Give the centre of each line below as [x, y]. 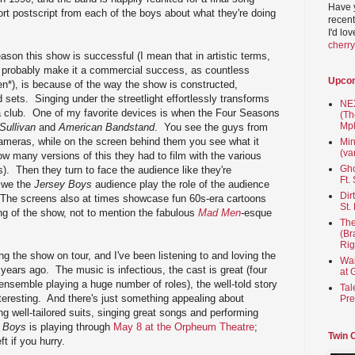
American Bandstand [107, 127]
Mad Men [219, 212]
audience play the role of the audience [181, 184]
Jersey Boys [63, 184]
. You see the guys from [211, 127]
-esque [256, 212]
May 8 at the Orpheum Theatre [184, 326]
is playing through [70, 326]
